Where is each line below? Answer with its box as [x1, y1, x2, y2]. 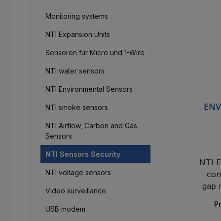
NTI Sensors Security [45, 150, 120, 158]
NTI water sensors [45, 67, 105, 75]
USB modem [45, 205, 85, 213]
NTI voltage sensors [45, 168, 111, 177]
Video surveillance [45, 186, 106, 195]
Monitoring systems [45, 12, 108, 20]
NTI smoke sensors [45, 103, 108, 111]
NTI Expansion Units [45, 30, 110, 38]
